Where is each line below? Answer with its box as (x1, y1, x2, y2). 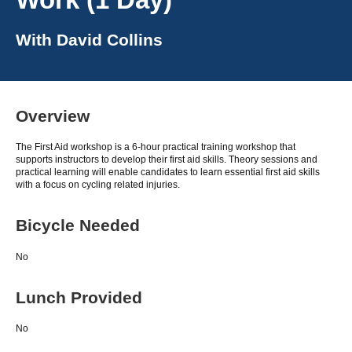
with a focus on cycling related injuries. (16, 179, 180, 191)
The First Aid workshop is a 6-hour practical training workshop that (16, 141, 295, 153)
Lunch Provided (16, 288, 142, 306)
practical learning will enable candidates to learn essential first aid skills (16, 167, 320, 178)
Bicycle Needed (16, 216, 140, 235)
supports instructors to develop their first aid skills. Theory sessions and (16, 154, 317, 166)
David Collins (57, 31, 163, 49)
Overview (16, 106, 90, 125)
